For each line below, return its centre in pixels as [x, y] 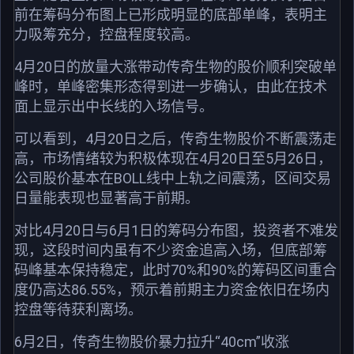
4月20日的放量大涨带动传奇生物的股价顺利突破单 [175, 66]
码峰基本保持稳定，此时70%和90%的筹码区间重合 [175, 269]
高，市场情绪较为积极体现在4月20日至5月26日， [173, 158]
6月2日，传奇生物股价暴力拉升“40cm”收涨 [152, 341]
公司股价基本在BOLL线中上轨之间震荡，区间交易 [173, 178]
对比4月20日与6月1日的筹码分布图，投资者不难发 [176, 230]
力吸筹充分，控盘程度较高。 [107, 34]
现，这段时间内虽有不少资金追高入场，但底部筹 [171, 250]
